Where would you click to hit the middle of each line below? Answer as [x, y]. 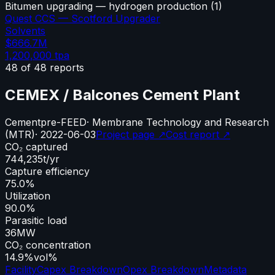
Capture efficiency [47, 171]
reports [65, 67]
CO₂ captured [36, 146]
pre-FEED [64, 122]
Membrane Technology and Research [180, 122]
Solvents [25, 30]
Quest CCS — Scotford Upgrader [83, 18]
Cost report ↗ [198, 134]
